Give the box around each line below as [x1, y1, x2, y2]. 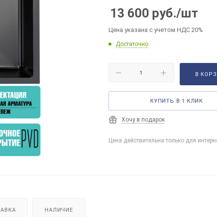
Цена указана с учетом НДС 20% [108, 26, 203, 33]
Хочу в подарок [122, 116, 165, 123]
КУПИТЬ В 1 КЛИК [150, 98, 203, 104]
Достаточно [116, 41, 148, 47]
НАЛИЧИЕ [45, 206, 73, 213]
